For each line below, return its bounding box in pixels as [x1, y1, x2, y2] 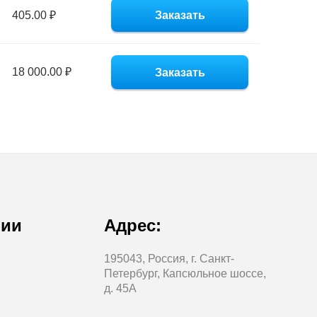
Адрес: [103, 216, 161, 236]
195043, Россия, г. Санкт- [103, 253, 234, 265]
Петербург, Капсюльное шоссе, [103, 267, 266, 280]
